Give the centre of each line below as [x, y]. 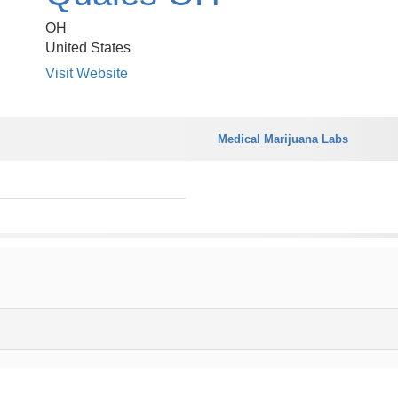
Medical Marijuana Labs [283, 139]
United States [88, 48]
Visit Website [86, 73]
